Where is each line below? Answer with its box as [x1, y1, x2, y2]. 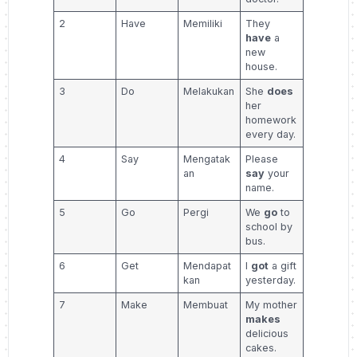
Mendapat [183, 260, 232, 273]
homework [245, 114, 297, 127]
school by [245, 221, 293, 233]
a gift [269, 260, 297, 273]
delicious [245, 328, 289, 340]
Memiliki [183, 18, 223, 30]
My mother [245, 299, 298, 312]
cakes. [245, 342, 277, 355]
